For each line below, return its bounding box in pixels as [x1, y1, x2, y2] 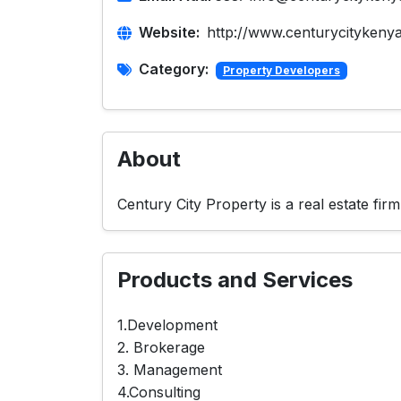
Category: [139, 60, 209, 78]
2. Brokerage [117, 338, 205, 356]
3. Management [117, 361, 222, 379]
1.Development [117, 316, 218, 334]
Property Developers [222, 64, 340, 77]
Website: [139, 23, 200, 41]
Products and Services [117, 267, 353, 293]
